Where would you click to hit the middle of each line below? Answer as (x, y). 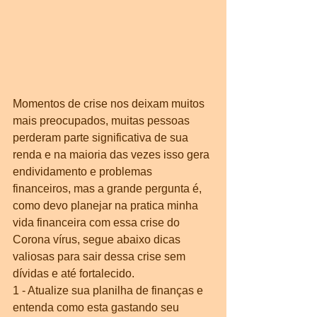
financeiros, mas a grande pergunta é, (109, 189)
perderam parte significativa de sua (102, 138)
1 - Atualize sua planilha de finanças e (109, 291)
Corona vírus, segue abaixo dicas (98, 240)
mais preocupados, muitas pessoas (103, 121)
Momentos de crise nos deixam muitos (110, 104)
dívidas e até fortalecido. (74, 274)
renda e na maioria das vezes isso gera (113, 155)
